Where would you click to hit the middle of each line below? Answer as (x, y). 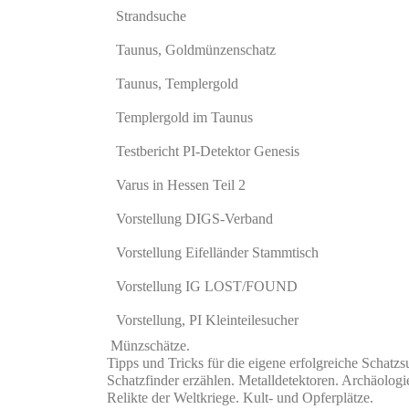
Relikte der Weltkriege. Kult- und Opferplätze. (240, 398)
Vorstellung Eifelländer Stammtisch (217, 252)
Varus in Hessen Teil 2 (181, 185)
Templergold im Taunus (184, 117)
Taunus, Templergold (177, 84)
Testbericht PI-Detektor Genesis (208, 151)
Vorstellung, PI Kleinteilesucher (207, 320)
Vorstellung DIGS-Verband (194, 219)
